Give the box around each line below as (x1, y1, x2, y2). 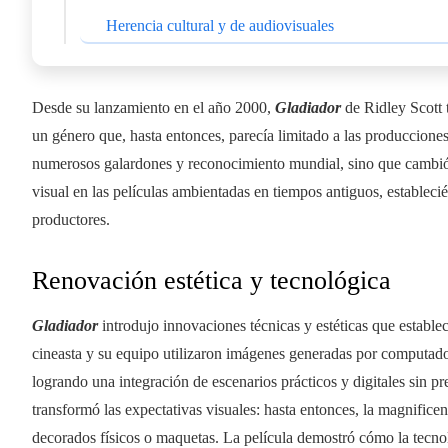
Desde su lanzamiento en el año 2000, (32, 98, 275, 116)
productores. (32, 210, 110, 228)
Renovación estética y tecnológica (32, 265, 391, 295)
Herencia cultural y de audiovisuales (106, 16, 334, 34)
